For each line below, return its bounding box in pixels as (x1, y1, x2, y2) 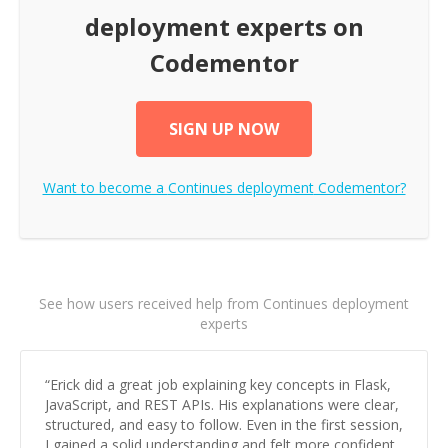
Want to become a (42, 178, 168, 197)
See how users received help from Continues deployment (39, 294, 409, 313)
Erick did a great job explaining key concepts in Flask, (50, 375, 391, 394)
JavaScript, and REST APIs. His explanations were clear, (45, 395, 399, 414)
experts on (229, 10, 364, 43)
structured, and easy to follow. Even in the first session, (45, 415, 403, 434)
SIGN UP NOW (169, 118, 279, 140)
